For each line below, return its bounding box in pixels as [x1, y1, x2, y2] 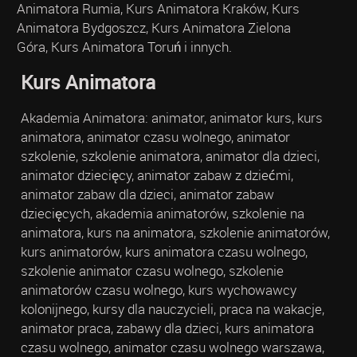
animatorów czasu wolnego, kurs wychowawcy [20, 280, 296, 299]
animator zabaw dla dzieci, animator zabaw [20, 184, 274, 203]
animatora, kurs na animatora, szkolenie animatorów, [20, 222, 330, 241]
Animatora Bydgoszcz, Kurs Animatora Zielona [16, 18, 291, 37]
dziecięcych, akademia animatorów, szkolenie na [20, 203, 304, 222]
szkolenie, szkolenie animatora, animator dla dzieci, [20, 146, 320, 165]
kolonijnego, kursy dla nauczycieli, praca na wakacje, [20, 299, 324, 318]
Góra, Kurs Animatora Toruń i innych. [16, 37, 232, 56]
